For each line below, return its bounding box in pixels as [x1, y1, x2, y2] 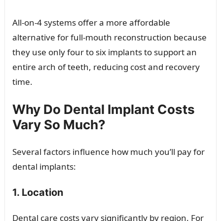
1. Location [12, 186, 63, 198]
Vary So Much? [12, 116, 106, 132]
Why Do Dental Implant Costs [12, 101, 195, 117]
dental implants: [12, 160, 76, 172]
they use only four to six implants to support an [12, 46, 197, 58]
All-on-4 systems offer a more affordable [12, 16, 170, 28]
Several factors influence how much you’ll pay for [12, 146, 205, 157]
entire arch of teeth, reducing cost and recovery [12, 61, 200, 73]
